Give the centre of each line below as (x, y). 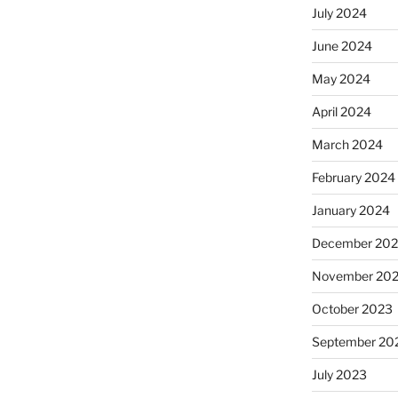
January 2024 (350, 211)
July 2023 (339, 375)
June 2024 (342, 46)
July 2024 (339, 13)
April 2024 (341, 112)
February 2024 (353, 178)
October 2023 (352, 309)
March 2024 (347, 145)
